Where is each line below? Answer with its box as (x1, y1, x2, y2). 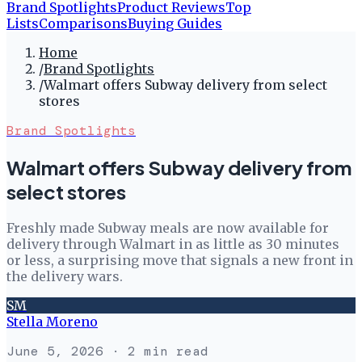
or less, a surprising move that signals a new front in (6, 251, 353, 268)
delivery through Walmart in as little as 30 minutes (6, 235, 339, 252)
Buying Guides (128, 15, 222, 32)
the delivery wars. (6, 267, 123, 284)
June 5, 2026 (6, 342, 103, 360)
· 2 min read (103, 342, 208, 360)
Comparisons (39, 15, 128, 32)
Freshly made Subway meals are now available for (6, 219, 329, 236)
